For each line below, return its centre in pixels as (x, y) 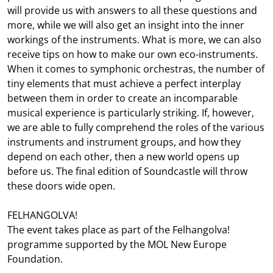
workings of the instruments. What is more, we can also (134, 39)
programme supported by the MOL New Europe (117, 244)
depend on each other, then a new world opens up (123, 156)
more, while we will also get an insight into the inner (126, 25)
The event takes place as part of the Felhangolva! (119, 229)
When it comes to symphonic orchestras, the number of (136, 69)
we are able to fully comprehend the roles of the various (136, 127)
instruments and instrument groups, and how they (124, 142)
